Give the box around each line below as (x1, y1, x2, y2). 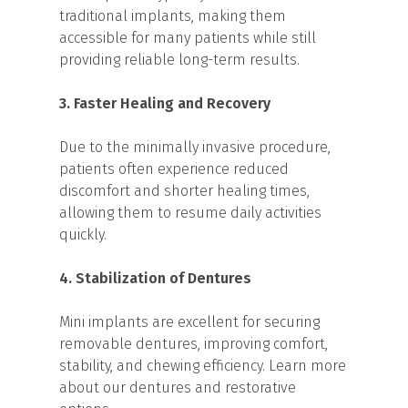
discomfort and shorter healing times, (59, 181, 310, 199)
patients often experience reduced (59, 159, 289, 178)
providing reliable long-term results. (59, 50, 300, 68)
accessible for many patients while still (59, 28, 316, 46)
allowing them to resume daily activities (59, 203, 321, 221)
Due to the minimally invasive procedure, (59, 138, 331, 156)
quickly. (59, 225, 107, 243)
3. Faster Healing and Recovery (59, 94, 270, 112)
